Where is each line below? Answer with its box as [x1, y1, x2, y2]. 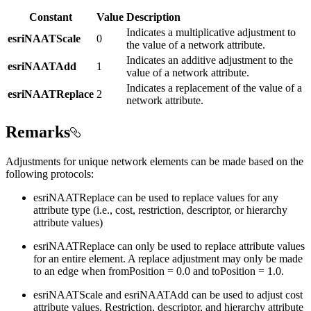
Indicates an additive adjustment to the [126, 54, 293, 67]
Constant [29, 11, 72, 24]
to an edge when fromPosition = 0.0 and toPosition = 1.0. [33, 264, 284, 277]
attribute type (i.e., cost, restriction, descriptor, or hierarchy [33, 203, 287, 216]
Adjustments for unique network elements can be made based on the [6, 155, 303, 167]
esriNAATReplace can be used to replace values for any [33, 191, 278, 203]
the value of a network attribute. [126, 39, 265, 51]
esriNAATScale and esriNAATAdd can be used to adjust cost [33, 288, 303, 301]
